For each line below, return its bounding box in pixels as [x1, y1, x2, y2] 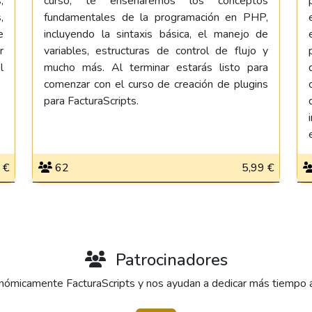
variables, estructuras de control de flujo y [44, 43, 268, 58]
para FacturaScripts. [44, 93, 139, 109]
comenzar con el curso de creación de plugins [44, 77, 268, 92]
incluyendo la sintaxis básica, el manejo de [44, 26, 268, 42]
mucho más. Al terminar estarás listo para [44, 60, 268, 75]
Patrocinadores [111, 249, 228, 271]
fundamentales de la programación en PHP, [44, 10, 268, 25]
